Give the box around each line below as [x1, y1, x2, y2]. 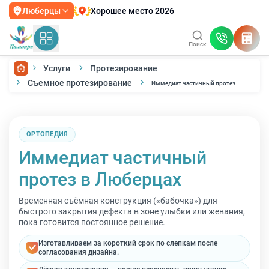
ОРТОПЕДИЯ [26, 130, 68, 138]
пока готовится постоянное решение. [19, 217, 165, 227]
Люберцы [22, 6, 61, 16]
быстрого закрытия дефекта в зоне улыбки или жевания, [19, 207, 245, 216]
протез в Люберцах [19, 169, 181, 190]
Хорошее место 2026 [91, 5, 174, 16]
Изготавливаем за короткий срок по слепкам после [38, 239, 217, 247]
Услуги [43, 63, 70, 73]
